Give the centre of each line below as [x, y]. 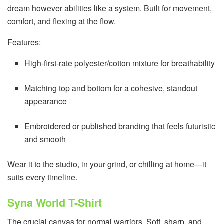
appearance [46, 101]
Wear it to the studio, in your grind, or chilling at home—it [107, 164]
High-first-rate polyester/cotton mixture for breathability [120, 63]
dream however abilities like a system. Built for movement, [110, 8]
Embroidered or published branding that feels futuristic [120, 126]
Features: [24, 42]
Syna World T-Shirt [55, 202]
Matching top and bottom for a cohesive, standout [111, 88]
